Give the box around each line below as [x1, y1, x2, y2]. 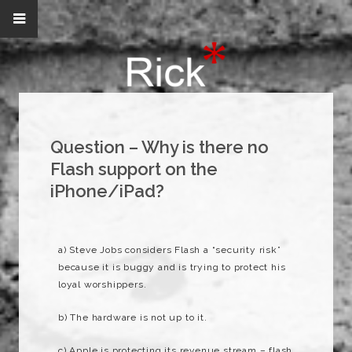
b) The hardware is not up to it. [58, 312, 207, 323]
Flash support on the [50, 159, 218, 179]
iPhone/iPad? [50, 181, 164, 201]
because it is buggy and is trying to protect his [58, 262, 286, 273]
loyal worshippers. [58, 279, 147, 290]
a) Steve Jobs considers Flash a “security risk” [58, 244, 281, 255]
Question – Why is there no [50, 137, 269, 157]
